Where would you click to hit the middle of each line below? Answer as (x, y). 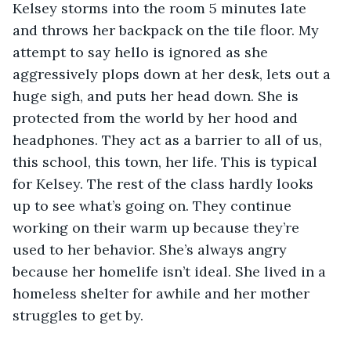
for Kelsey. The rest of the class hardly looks (165, 183)
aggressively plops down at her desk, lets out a (174, 74)
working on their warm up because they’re (158, 227)
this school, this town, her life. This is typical (167, 161)
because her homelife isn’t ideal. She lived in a (171, 271)
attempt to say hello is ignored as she (142, 52)
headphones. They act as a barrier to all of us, (169, 139)
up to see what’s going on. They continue (154, 205)
